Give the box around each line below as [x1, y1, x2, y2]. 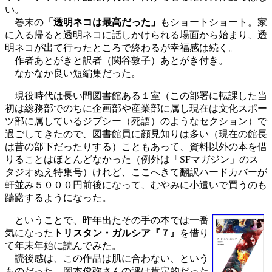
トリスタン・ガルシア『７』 [53, 228, 180, 238]
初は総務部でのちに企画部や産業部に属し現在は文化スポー [5, 103, 267, 114]
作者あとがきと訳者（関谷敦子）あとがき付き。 [5, 55, 228, 66]
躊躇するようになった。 [5, 192, 112, 203]
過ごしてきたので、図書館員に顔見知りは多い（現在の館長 [5, 129, 267, 139]
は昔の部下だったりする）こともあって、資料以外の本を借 [5, 141, 267, 152]
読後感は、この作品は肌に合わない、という [5, 253, 209, 263]
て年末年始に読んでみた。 [5, 240, 121, 251]
